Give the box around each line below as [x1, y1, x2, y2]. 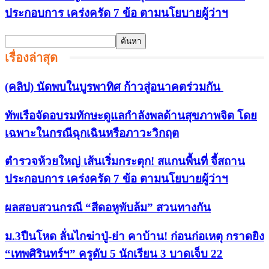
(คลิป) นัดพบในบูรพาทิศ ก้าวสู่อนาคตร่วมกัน [5, 80, 223, 93]
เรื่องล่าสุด [5, 51, 58, 65]
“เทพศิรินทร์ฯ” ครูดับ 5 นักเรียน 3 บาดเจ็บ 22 [5, 247, 223, 260]
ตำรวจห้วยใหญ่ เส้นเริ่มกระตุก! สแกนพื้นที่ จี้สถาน [5, 155, 245, 168]
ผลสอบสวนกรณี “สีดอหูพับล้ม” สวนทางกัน [5, 201, 211, 214]
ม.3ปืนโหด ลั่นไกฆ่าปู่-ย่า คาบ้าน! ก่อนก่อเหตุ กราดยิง [5, 229, 264, 243]
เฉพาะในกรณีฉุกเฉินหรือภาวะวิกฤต [5, 126, 179, 139]
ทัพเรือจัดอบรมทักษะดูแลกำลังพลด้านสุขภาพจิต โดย [5, 109, 257, 122]
